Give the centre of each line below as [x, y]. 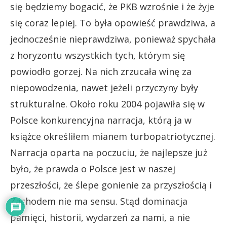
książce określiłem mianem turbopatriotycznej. [113, 137]
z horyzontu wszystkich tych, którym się [98, 55]
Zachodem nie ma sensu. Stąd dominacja [99, 201]
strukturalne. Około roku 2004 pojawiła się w [107, 104]
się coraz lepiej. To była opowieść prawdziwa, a [113, 23]
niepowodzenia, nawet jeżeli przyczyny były [104, 88]
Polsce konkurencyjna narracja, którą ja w [101, 120]
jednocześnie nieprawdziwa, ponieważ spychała [113, 39]
